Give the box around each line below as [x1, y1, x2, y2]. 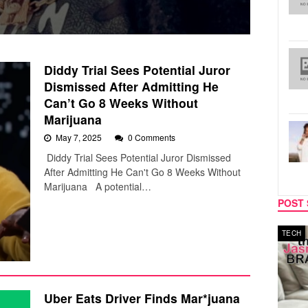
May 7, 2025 [56, 131, 104, 143]
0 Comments [128, 131, 175, 143]
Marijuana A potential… [44, 179, 151, 193]
